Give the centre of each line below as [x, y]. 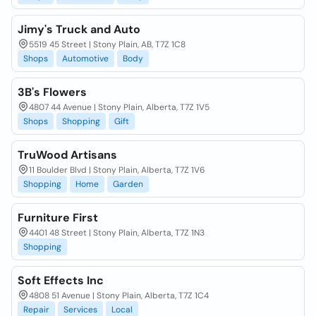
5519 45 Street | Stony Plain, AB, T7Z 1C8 [107, 44]
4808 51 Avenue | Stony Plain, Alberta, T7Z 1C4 [119, 296]
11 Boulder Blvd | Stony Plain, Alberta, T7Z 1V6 [117, 170]
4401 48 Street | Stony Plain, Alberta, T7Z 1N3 [117, 233]
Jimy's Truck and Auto [79, 29]
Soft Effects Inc [61, 280]
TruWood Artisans [67, 155]
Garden [128, 184]
